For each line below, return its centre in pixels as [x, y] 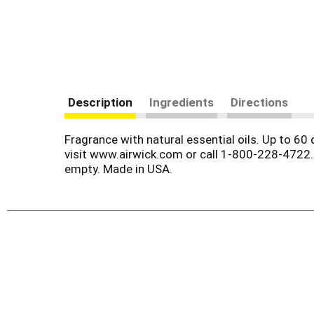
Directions [259, 102]
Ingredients [182, 102]
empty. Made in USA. [118, 169]
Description [100, 102]
